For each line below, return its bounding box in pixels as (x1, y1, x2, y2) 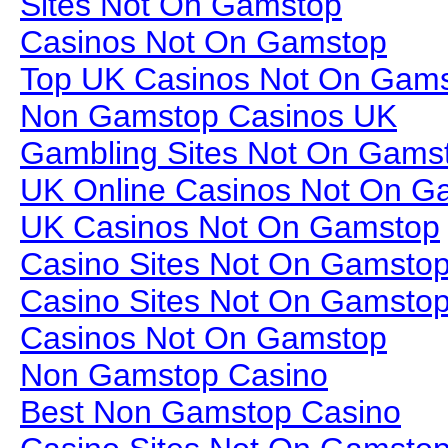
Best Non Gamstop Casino (20, 393, 401, 430)
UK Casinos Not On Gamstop (20, 208, 440, 245)
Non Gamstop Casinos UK (20, 97, 397, 134)
